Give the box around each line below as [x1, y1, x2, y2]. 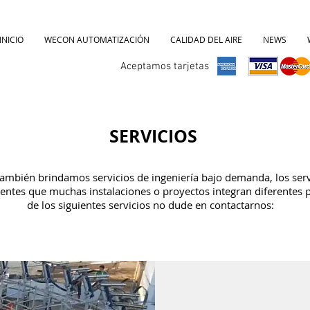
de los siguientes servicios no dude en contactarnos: [27, 198, 282, 212]
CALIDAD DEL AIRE [170, 34, 242, 45]
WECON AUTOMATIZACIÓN [44, 34, 149, 45]
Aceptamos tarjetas [120, 60, 209, 73]
